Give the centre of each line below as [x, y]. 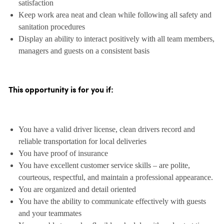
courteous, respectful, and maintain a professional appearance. [115, 177]
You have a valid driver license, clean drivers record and [106, 129]
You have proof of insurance [63, 153]
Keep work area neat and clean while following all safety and [115, 15]
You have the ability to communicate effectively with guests [112, 201]
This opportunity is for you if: [61, 90]
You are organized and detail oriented [77, 189]
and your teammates [50, 213]
